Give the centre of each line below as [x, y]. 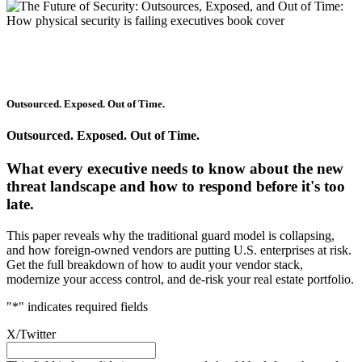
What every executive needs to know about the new [175, 169]
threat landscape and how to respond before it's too [176, 187]
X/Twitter [31, 335]
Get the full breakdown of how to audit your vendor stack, [155, 265]
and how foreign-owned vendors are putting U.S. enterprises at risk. [179, 250]
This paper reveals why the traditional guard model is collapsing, [170, 236]
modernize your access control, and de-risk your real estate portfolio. [180, 280]
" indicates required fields [83, 307]
